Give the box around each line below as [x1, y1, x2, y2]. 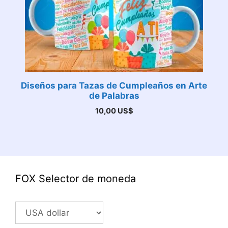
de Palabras [89, 91, 139, 101]
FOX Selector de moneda [15, 173, 136, 185]
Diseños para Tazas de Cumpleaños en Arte [21, 80, 207, 91]
